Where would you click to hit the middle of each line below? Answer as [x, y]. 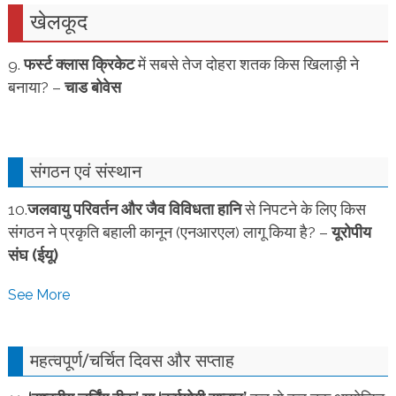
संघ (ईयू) [33, 255]
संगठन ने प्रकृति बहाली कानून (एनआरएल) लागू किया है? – [169, 232]
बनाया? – [36, 87]
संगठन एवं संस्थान [85, 171]
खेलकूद [58, 21]
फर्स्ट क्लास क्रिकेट [79, 64]
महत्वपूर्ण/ [59, 360]
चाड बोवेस [92, 87]
